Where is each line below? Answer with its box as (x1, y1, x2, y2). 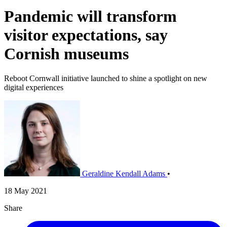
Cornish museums (4, 44, 129, 63)
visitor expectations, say (4, 25, 168, 44)
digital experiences (4, 83, 63, 92)
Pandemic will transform (4, 7, 177, 25)
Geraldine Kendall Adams (82, 169, 165, 178)
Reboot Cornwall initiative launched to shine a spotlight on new (4, 74, 207, 83)
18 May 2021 (4, 186, 47, 196)
